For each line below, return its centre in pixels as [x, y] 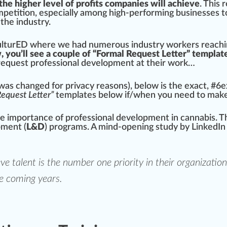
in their [160, 163]
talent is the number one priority [78, 163]
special [58, 13]
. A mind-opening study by [139, 127]
